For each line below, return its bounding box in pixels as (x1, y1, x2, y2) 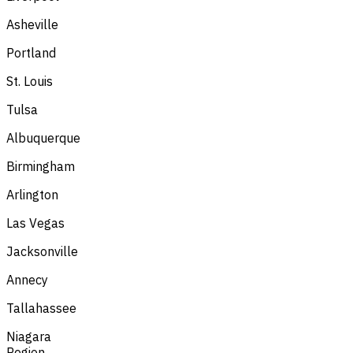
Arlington (6, 186, 58, 203)
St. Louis (6, 72, 53, 89)
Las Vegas (6, 214, 65, 231)
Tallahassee (6, 299, 76, 316)
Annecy (6, 271, 48, 288)
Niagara (6, 328, 51, 344)
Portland (6, 44, 56, 61)
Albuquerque (6, 129, 80, 146)
